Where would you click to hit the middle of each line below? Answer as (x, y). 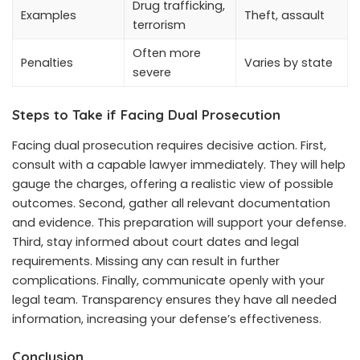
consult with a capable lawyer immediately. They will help (179, 164)
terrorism (159, 25)
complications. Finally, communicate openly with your (168, 280)
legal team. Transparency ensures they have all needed (174, 299)
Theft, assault (284, 16)
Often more (167, 53)
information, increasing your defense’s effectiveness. (167, 319)
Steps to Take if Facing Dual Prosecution (146, 115)
